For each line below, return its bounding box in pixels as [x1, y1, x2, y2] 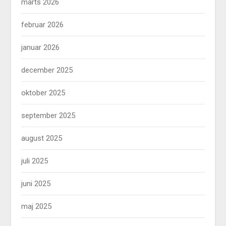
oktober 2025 [21, 88, 66, 97]
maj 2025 [21, 201, 52, 211]
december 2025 [21, 65, 73, 75]
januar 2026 [21, 42, 60, 52]
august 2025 [21, 133, 63, 143]
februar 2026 [21, 20, 64, 29]
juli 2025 [21, 156, 48, 165]
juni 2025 [21, 179, 51, 188]
